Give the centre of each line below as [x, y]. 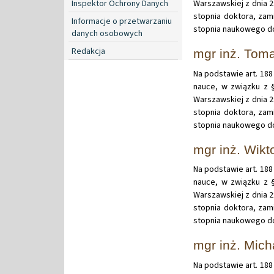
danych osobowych [107, 33]
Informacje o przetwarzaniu [122, 21]
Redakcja [88, 51]
